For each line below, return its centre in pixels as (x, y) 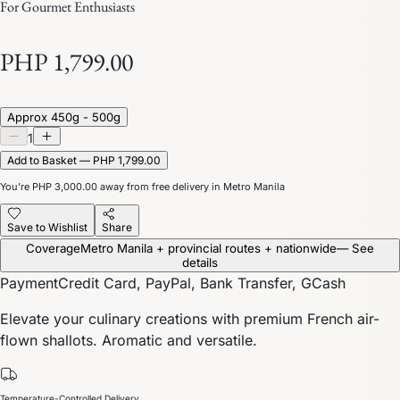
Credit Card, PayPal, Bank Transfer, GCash (202, 283)
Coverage (53, 248)
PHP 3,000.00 (65, 186)
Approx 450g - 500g (64, 117)
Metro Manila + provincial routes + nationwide (208, 248)
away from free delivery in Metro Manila (191, 186)
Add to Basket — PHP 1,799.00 (84, 160)
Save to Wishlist (47, 227)
